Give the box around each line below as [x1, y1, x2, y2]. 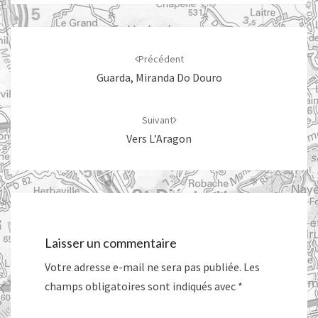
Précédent [138, 53, 184, 66]
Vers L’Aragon [126, 131, 192, 146]
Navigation [10, 26, 85, 45]
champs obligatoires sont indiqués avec [45, 279, 238, 294]
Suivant [141, 114, 173, 127]
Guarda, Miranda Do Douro [96, 70, 222, 85]
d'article [10, 44, 67, 64]
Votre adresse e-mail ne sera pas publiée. [45, 260, 241, 275]
